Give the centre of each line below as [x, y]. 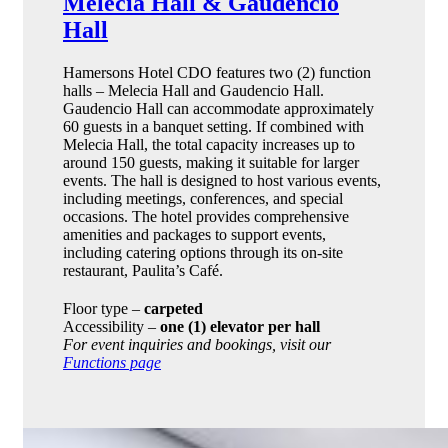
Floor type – [103, 308]
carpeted [173, 308]
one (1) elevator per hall [240, 326]
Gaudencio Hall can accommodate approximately [218, 108]
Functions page [112, 362]
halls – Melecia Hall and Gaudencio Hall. [193, 90]
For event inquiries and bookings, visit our [197, 344]
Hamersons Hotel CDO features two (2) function [217, 72]
